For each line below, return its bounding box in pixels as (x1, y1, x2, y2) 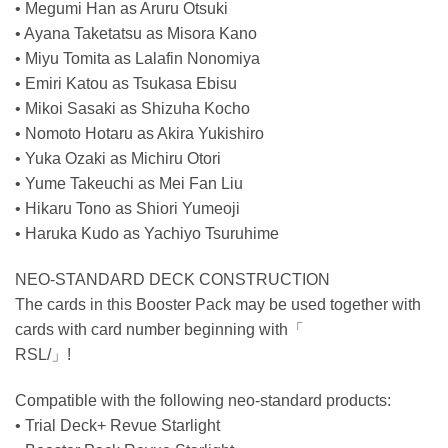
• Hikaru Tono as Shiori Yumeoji (15, 199, 240, 217)
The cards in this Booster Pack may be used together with (15, 295, 421, 313)
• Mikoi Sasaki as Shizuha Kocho (15, 99, 250, 117)
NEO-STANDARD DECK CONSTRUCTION (15, 270, 330, 288)
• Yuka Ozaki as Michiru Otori (15, 149, 221, 167)
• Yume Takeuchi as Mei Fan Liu (15, 174, 243, 192)
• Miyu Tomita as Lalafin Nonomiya (15, 49, 260, 67)
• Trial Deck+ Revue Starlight (15, 416, 220, 434)
